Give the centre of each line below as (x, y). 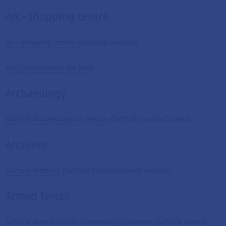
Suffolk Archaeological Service (58, 119)
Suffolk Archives (34, 170)
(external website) (108, 42)
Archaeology (36, 93)
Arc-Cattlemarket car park (49, 67)
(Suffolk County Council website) (117, 170)
